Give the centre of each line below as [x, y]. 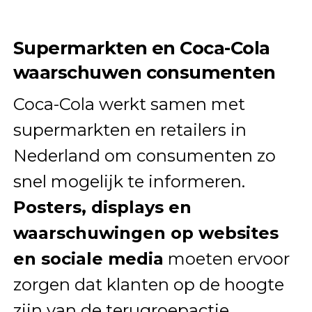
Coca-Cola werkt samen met [129, 104]
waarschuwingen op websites [146, 233]
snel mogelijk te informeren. [129, 181]
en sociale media [88, 258]
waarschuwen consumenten [144, 72]
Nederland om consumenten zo [144, 155]
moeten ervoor [226, 258]
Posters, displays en [102, 207]
